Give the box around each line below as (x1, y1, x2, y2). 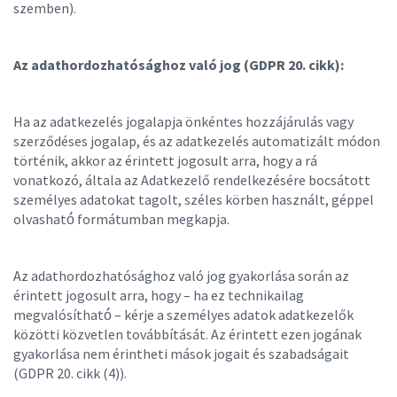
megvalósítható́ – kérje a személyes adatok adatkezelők (13, 306, 354, 323)
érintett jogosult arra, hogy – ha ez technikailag (13, 286, 304, 304)
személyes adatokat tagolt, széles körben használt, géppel (13, 191, 374, 208)
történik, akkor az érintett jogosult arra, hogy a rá (13, 152, 317, 169)
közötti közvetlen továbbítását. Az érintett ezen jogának (13, 325, 362, 343)
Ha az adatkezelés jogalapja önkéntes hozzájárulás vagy (13, 113, 354, 130)
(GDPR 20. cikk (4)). (13, 364, 129, 382)
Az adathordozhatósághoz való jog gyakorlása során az (13, 267, 349, 284)
